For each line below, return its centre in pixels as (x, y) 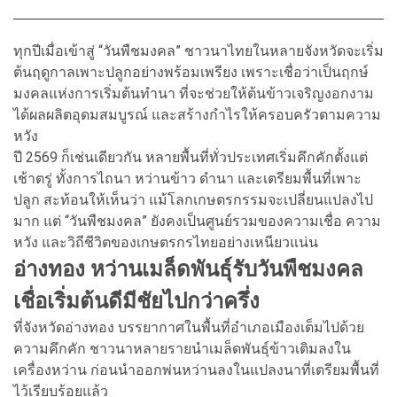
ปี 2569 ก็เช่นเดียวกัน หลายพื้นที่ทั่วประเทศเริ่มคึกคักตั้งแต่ (191, 157)
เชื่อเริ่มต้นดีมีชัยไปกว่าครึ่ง (136, 301)
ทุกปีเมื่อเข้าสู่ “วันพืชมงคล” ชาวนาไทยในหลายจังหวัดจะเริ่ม (198, 51)
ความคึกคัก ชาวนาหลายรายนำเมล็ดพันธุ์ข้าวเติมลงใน (182, 348)
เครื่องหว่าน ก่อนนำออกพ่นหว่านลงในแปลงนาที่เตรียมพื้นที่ (196, 370)
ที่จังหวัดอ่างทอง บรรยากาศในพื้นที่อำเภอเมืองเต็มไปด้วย (189, 327)
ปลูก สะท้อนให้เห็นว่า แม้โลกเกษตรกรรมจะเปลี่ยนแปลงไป (193, 199)
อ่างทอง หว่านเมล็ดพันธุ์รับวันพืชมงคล (188, 269)
